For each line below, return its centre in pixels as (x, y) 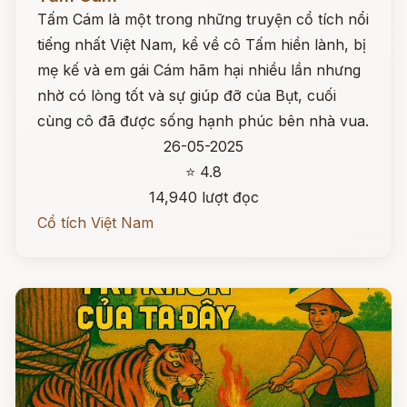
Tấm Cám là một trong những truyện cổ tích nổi (203, 19)
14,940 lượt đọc (203, 197)
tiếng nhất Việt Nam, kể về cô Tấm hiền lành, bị (202, 45)
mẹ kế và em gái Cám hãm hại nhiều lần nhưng (199, 70)
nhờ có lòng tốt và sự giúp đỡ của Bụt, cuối (187, 95)
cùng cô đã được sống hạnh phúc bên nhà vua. (203, 121)
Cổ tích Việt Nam (95, 223)
